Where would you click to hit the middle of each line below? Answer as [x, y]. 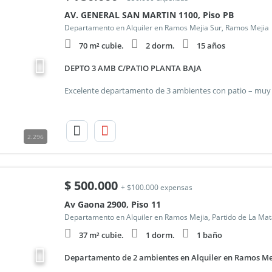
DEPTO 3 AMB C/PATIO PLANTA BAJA [133, 68]
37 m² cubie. [101, 235]
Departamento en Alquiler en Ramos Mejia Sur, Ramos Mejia [166, 28]
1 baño [209, 235]
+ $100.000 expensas [156, 187]
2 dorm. [160, 46]
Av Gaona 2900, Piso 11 [112, 204]
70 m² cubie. [101, 46]
